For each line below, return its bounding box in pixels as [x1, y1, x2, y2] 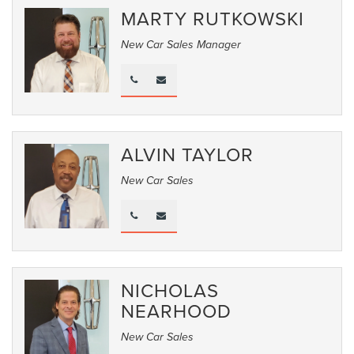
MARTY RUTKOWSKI [121, 4, 305, 32]
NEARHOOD [121, 296, 232, 324]
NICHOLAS [121, 276, 220, 303]
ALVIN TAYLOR [121, 140, 254, 168]
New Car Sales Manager [121, 38, 242, 51]
